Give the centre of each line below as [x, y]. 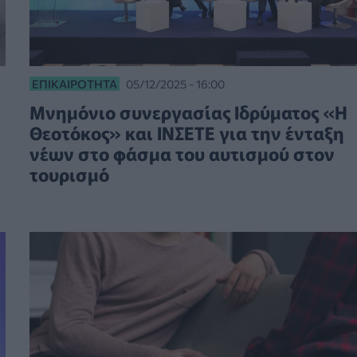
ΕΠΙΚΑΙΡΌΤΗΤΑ [74, 84]
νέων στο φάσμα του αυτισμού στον [182, 153]
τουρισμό [69, 174]
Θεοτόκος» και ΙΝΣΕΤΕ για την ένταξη [186, 132]
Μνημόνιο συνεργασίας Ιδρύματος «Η [188, 112]
